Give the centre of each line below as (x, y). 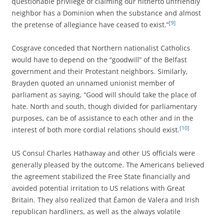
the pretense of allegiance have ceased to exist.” (90, 24)
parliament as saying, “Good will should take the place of (104, 94)
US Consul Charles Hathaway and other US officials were (103, 153)
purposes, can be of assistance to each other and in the (102, 118)
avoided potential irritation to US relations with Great (98, 188)
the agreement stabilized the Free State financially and (101, 176)
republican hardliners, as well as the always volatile (96, 211)
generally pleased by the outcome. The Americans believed (108, 164)
